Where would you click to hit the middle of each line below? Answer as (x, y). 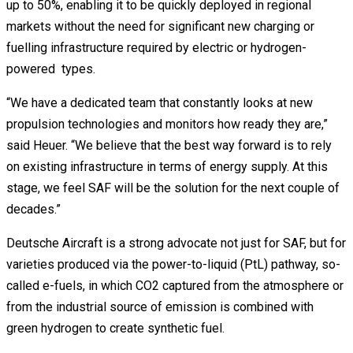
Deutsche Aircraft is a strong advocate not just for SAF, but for (176, 243)
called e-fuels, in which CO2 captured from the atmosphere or (175, 285)
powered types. (51, 69)
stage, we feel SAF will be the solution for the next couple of (173, 188)
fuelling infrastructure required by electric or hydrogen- (156, 47)
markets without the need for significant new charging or (160, 26)
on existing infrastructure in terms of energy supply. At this (167, 166)
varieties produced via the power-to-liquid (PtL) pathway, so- (173, 264)
